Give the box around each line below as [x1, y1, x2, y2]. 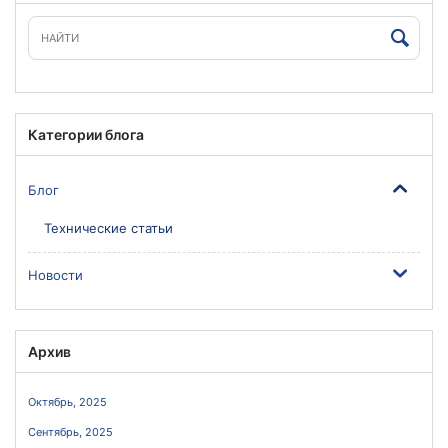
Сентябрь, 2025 [28, 425, 113, 439]
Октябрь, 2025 [28, 395, 107, 409]
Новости [28, 267, 83, 283]
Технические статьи [44, 220, 173, 236]
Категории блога [28, 126, 144, 143]
